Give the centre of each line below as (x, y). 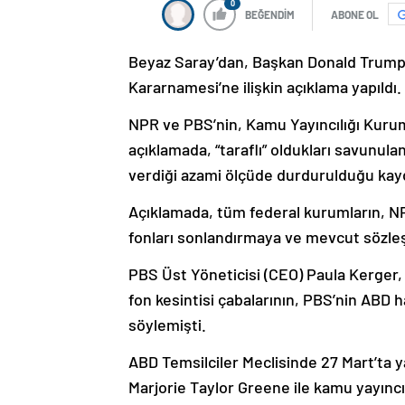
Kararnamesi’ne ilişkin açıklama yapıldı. (265, 86)
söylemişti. (167, 324)
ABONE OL (355, 14)
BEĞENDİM (270, 14)
